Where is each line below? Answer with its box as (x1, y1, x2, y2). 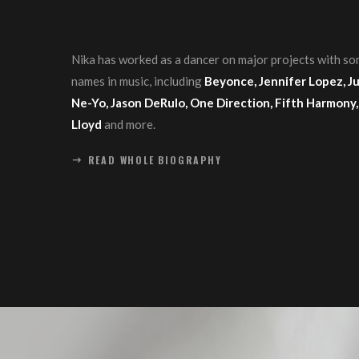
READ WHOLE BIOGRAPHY (87, 153, 222, 167)
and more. (104, 117, 156, 131)
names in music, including (71, 74, 205, 88)
